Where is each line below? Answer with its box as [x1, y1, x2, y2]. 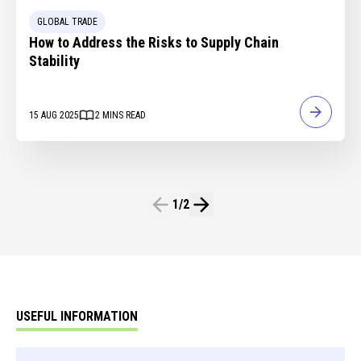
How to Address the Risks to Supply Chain [29, 34, 279, 52]
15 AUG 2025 [29, 109, 79, 121]
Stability [29, 52, 80, 70]
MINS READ [102, 109, 146, 121]
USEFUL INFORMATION [16, 309, 138, 325]
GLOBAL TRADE [37, 16, 98, 28]
